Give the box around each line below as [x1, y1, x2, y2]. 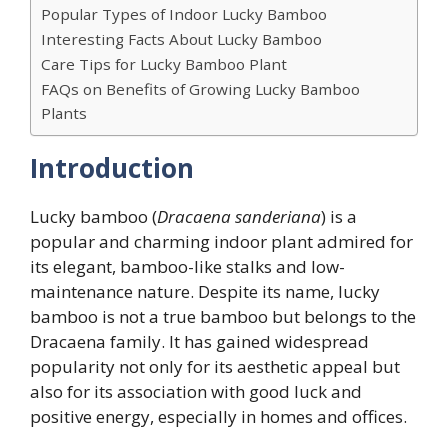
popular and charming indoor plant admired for [30, 230, 413, 254]
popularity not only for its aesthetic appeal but [30, 355, 400, 379]
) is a [321, 205, 357, 229]
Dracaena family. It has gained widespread [30, 330, 369, 354]
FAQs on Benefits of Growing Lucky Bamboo [41, 79, 360, 100]
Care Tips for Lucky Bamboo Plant [41, 54, 287, 75]
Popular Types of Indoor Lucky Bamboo [41, 4, 327, 25]
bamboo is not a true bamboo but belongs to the [30, 305, 416, 329]
